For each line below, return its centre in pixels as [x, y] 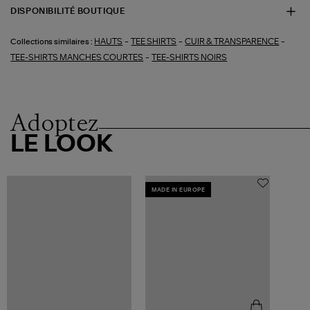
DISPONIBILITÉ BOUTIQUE [68, 11]
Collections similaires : [52, 42]
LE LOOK [62, 144]
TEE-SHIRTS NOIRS [190, 57]
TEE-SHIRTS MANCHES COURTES [77, 57]
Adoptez [55, 122]
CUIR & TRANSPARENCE [232, 41]
